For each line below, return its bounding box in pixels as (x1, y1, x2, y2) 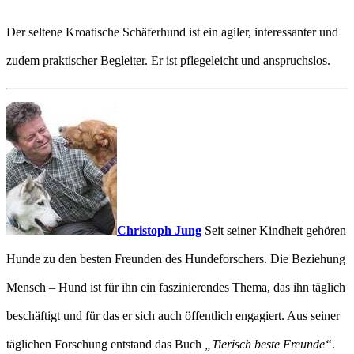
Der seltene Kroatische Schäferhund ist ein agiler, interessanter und (6, 25, 338, 40)
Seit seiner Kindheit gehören (201, 224, 346, 238)
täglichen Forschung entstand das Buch (6, 337, 205, 352)
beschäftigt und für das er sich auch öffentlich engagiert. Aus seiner (6, 309, 340, 323)
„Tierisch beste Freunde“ (205, 337, 332, 352)
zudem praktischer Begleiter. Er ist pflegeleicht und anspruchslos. (6, 54, 330, 68)
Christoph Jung (117, 224, 201, 238)
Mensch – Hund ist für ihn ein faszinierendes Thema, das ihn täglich (6, 281, 345, 295)
